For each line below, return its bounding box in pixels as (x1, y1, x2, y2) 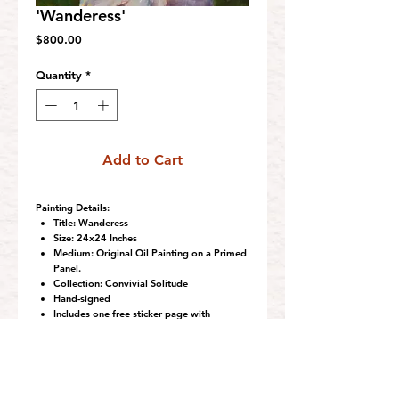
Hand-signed (53, 291, 113, 305)
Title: (53, 216, 76, 229)
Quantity (36, 68, 82, 82)
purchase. (53, 322, 96, 335)
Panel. (53, 261, 81, 274)
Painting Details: (36, 200, 110, 214)
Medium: (53, 246, 94, 259)
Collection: (53, 276, 102, 289)
